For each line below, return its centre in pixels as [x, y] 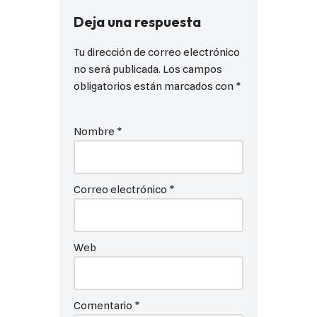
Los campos [192, 69]
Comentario [104, 305]
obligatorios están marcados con [155, 86]
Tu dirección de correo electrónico [157, 52]
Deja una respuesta [137, 21]
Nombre [95, 131]
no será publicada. [117, 69]
